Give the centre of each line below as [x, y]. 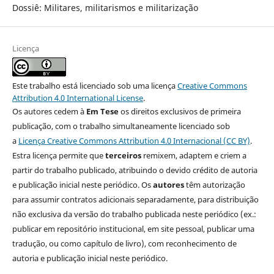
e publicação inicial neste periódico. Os [82, 184]
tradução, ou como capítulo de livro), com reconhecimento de [124, 243]
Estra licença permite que [58, 155]
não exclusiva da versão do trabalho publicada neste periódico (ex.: [134, 214]
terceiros [123, 155]
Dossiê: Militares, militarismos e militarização [105, 7]
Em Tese [102, 111]
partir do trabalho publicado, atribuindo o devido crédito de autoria [135, 170]
